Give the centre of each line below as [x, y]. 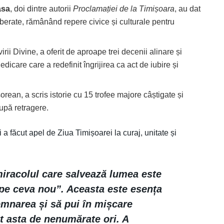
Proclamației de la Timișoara [124, 8]
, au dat [188, 8]
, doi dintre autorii [42, 8]
